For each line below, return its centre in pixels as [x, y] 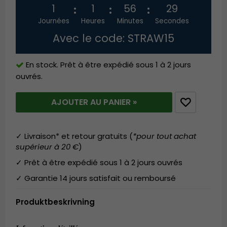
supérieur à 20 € [47, 147]
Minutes [130, 21]
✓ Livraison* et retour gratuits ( [74, 136]
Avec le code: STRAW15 [113, 39]
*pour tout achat [165, 136]
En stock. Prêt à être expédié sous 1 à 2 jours [109, 65]
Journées [53, 21]
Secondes [172, 21]
